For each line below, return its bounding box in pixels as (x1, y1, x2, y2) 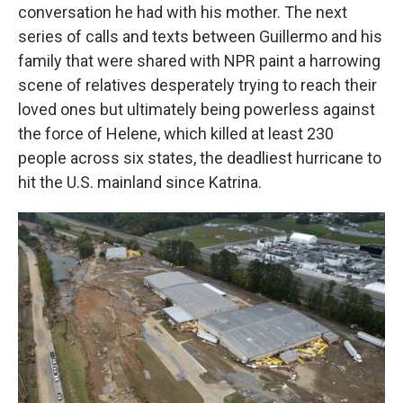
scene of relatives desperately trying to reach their (18, 76, 377, 94)
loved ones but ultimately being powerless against (18, 100, 375, 119)
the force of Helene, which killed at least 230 (18, 124, 334, 143)
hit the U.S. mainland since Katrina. (18, 173, 262, 192)
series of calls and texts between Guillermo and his (18, 27, 382, 46)
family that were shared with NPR (18, 51, 255, 70)
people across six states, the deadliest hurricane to (18, 148, 381, 167)
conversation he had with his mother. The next (18, 3, 347, 22)
